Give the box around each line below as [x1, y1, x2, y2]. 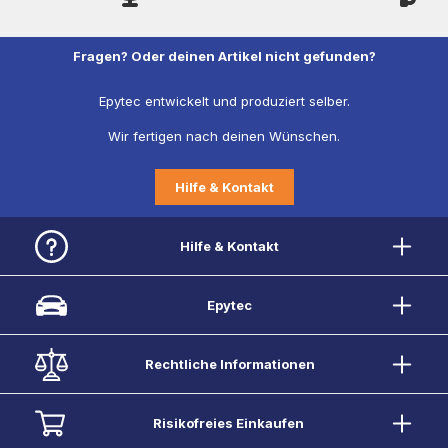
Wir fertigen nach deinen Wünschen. [108, 128, 340, 144]
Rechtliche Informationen [144, 355, 315, 372]
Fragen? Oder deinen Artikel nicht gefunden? [72, 48, 376, 64]
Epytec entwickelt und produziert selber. [98, 93, 350, 109]
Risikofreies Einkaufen [152, 414, 304, 431]
